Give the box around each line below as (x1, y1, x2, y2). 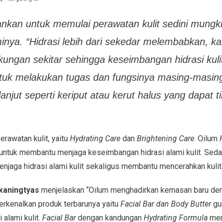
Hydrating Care (69, 133, 120, 143)
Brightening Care (136, 133, 194, 143)
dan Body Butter (154, 199, 211, 209)
